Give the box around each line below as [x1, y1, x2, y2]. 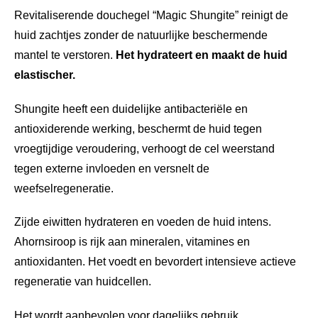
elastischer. [14, 69, 75, 82]
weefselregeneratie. [14, 182, 114, 194]
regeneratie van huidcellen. [14, 275, 151, 288]
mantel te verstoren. [14, 49, 116, 62]
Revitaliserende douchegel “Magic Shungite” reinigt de [14, 9, 288, 22]
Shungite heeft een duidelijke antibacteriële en [14, 102, 248, 115]
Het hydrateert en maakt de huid [116, 49, 287, 62]
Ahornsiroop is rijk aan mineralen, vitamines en [14, 236, 250, 248]
